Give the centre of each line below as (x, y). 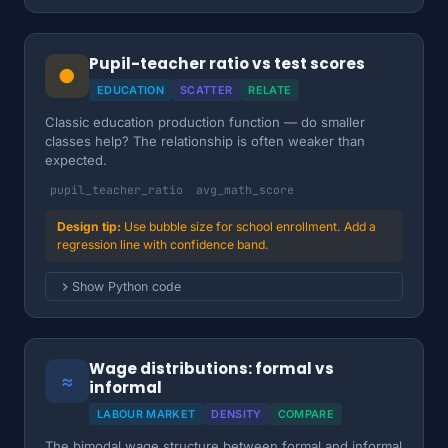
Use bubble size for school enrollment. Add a (250, 226)
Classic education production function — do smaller (205, 122)
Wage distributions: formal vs (211, 368)
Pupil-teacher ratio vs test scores (227, 63)
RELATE (270, 90)
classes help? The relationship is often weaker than (205, 141)
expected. (76, 160)
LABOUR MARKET (146, 414)
